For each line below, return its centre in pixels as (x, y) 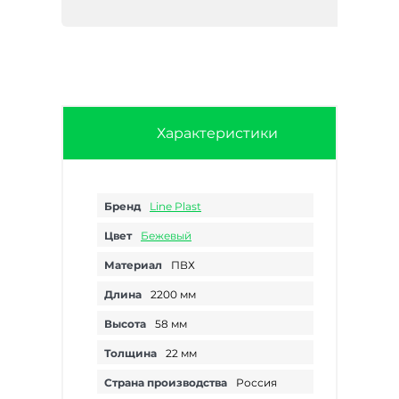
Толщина (130, 353)
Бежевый (166, 236)
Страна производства (166, 383)
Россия (256, 383)
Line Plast (175, 206)
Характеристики (217, 133)
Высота (125, 324)
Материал (133, 265)
